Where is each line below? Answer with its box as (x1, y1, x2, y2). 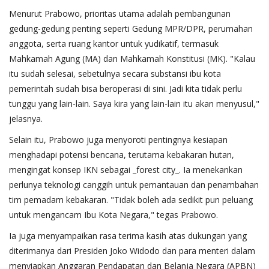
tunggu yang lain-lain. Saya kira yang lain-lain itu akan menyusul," (9, 97, 259, 109)
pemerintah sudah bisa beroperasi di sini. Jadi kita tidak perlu (9, 82, 242, 94)
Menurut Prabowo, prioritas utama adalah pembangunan (9, 7, 231, 19)
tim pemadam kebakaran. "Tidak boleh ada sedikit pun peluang (9, 193, 253, 205)
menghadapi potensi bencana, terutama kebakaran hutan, (9, 148, 234, 160)
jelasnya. (9, 112, 43, 124)
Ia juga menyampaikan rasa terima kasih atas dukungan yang (9, 229, 247, 241)
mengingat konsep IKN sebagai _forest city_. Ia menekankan (9, 163, 243, 175)
